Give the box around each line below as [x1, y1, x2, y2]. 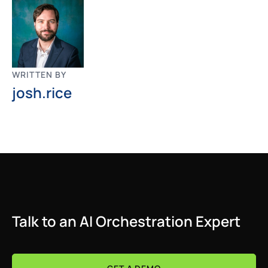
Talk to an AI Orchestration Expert [12, 211, 240, 231]
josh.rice [12, 83, 72, 102]
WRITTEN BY [12, 69, 66, 80]
